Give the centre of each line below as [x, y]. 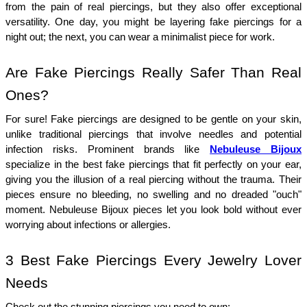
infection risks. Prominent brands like [108, 149]
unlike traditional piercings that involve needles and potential [153, 134]
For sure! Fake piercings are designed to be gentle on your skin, [153, 119]
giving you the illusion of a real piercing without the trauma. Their [153, 179]
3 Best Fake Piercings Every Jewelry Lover [153, 260]
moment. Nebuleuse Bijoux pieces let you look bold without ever [153, 209]
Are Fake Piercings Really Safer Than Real [153, 72]
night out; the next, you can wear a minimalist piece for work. [140, 37]
